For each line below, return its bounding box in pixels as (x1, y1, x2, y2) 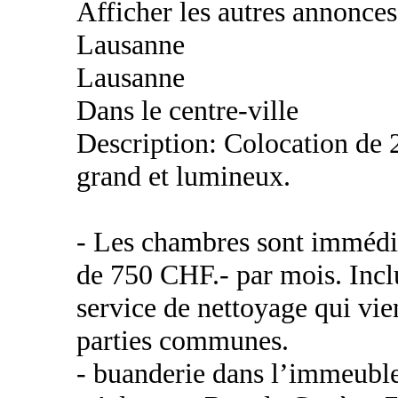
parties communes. (76, 324, 289, 356)
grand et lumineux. (76, 160, 291, 192)
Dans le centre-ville (76, 94, 298, 126)
